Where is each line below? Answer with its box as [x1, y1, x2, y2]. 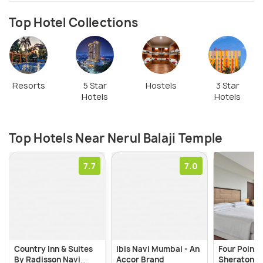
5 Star [83, 79, 107, 91]
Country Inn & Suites [14, 243, 93, 254]
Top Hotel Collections [9, 15, 139, 31]
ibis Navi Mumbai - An [116, 243, 200, 254]
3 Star [215, 79, 240, 91]
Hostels [146, 79, 177, 91]
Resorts [12, 79, 45, 91]
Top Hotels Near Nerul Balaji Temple [9, 130, 223, 146]
